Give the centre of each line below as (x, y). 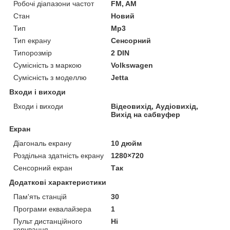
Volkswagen (132, 65)
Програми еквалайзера (52, 209)
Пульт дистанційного (48, 221)
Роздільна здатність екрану (59, 155)
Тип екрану (32, 40)
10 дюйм (127, 143)
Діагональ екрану (42, 143)
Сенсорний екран (43, 168)
